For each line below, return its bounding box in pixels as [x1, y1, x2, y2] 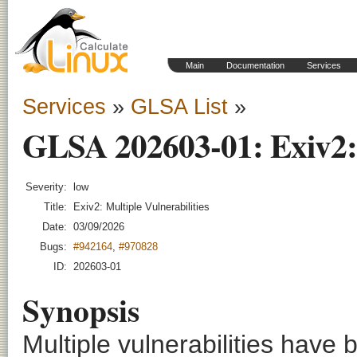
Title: [44, 201, 67, 213]
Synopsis [22, 287, 139, 333]
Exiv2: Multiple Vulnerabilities [73, 201, 210, 213]
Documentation [226, 61, 284, 70]
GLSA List [131, 95, 228, 119]
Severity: [25, 181, 67, 193]
